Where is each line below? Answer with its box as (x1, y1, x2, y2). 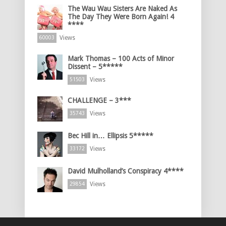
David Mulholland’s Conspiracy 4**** (68, 167, 184, 176)
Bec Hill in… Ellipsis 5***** (68, 132, 153, 140)
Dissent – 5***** (68, 63, 123, 71)
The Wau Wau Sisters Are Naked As (68, 5, 177, 13)
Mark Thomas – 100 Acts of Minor (68, 54, 174, 63)
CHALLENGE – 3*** (68, 96, 131, 105)
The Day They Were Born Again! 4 (68, 13, 174, 21)
